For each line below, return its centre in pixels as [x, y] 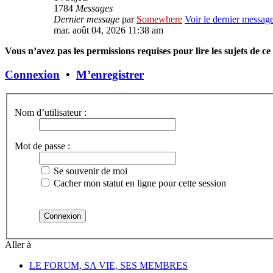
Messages [94, 9]
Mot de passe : [42, 146]
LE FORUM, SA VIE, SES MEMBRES [108, 266]
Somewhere [159, 19]
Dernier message [87, 19]
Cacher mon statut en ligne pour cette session [139, 183]
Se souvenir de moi [89, 171]
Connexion [32, 75]
